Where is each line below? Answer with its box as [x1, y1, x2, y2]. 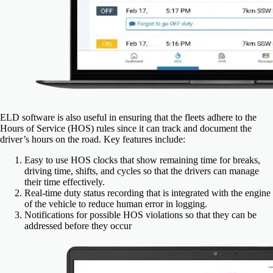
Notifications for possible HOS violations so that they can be [24, 210, 257, 221]
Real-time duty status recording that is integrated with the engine [24, 188, 271, 199]
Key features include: [104, 134, 185, 145]
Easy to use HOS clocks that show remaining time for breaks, [24, 155, 260, 166]
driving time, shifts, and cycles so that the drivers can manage [24, 166, 259, 177]
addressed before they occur [24, 221, 132, 232]
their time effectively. [24, 177, 105, 188]
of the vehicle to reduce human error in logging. [24, 199, 207, 210]
